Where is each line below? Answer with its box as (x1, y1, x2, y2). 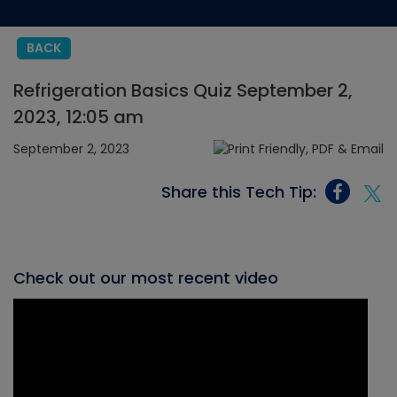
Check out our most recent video (13, 267, 278, 290)
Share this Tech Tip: (161, 180, 316, 203)
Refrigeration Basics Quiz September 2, (13, 78, 353, 103)
